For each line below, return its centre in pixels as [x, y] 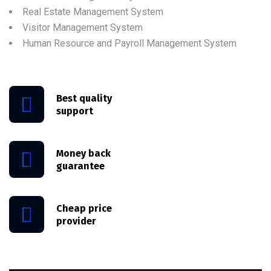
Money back [83, 153]
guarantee [80, 166]
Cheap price [84, 208]
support [75, 111]
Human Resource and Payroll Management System [129, 43]
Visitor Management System [83, 28]
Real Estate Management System [93, 12]
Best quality [84, 98]
